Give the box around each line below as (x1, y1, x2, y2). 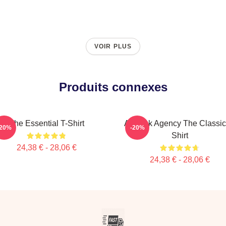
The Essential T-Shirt (9, 119, 84, 128)
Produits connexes (59, 80, 167, 94)
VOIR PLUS (94, 43, 132, 50)
